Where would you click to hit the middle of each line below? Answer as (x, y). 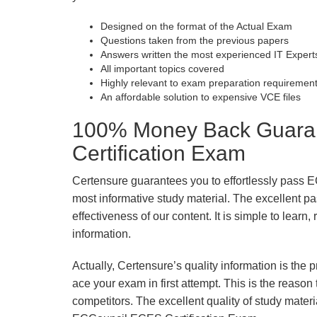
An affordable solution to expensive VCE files (201, 97)
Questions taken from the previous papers (195, 40)
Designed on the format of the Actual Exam (196, 26)
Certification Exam (159, 153)
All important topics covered (162, 69)
